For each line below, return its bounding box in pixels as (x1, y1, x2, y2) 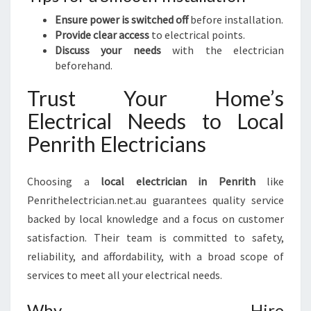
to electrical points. (149, 28, 245, 42)
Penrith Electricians (27, 131, 206, 156)
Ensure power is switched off (55, 12, 188, 26)
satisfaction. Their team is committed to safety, (27, 230, 284, 244)
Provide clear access (55, 28, 149, 42)
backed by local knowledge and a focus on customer (27, 212, 284, 226)
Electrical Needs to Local (27, 108, 284, 133)
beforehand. (55, 58, 112, 72)
